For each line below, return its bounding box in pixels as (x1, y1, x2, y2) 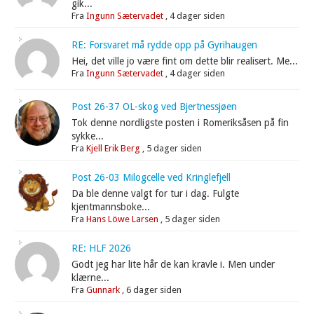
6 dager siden (126, 285, 182, 296)
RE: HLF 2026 (71, 243, 132, 254)
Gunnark (86, 285, 121, 296)
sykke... (71, 130, 104, 142)
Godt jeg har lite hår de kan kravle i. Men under (71, 259, 275, 271)
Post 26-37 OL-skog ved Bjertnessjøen (71, 101, 238, 113)
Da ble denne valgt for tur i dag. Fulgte (71, 188, 240, 200)
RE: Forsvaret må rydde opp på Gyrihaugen (71, 39, 258, 50)
